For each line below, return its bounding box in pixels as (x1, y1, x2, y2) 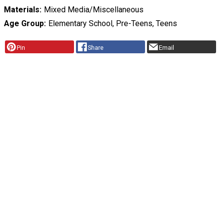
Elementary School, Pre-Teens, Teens (48, 19, 177, 29)
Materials (4, 5, 39, 15)
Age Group (4, 19, 44, 29)
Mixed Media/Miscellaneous (43, 5, 144, 15)
